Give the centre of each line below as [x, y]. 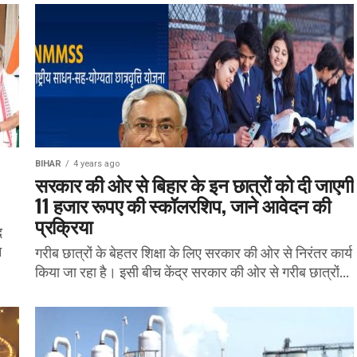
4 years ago [96, 164]
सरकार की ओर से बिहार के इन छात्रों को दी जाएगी [194, 184]
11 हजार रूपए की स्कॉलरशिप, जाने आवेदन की [183, 205]
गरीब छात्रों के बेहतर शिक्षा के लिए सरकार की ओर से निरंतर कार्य [194, 253]
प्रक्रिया [64, 226]
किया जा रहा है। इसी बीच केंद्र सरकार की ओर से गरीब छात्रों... [192, 272]
